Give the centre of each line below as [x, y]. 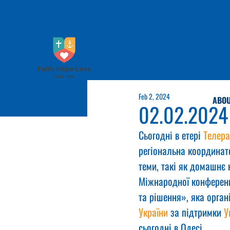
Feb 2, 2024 [154, 96]
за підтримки [196, 212]
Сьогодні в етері [171, 135]
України [153, 212]
